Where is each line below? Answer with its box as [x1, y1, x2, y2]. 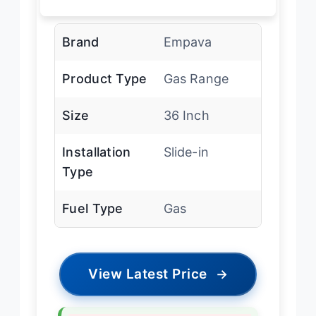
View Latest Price [88, 265, 207, 282]
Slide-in [163, 144, 209, 159]
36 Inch [163, 107, 209, 123]
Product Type [62, 71, 147, 86]
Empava [163, 34, 212, 49]
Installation [62, 144, 131, 159]
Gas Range [163, 71, 229, 86]
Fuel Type [62, 200, 123, 216]
